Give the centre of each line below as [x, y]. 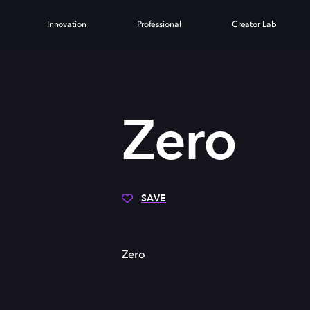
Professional [159, 25]
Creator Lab [254, 25]
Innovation [66, 25]
